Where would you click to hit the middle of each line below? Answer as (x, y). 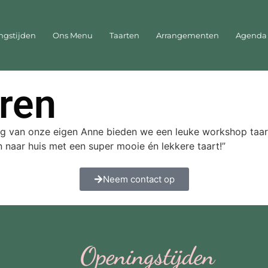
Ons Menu (72, 36)
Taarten (124, 36)
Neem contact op (138, 179)
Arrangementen (187, 36)
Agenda (251, 36)
